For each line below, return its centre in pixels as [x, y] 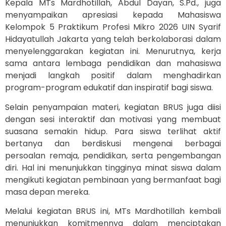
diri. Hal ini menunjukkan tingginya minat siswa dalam [113, 167]
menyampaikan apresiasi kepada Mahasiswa [113, 15]
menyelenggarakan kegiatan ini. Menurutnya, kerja [113, 51]
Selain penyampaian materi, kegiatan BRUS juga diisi [113, 107]
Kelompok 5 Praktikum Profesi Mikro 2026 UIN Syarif [113, 27]
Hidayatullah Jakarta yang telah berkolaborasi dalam [113, 39]
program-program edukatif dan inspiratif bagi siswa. [109, 88]
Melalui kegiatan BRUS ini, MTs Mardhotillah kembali [113, 211]
